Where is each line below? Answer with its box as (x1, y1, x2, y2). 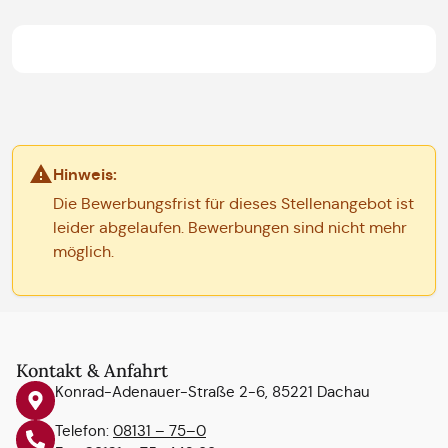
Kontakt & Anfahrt (16, 358, 168, 382)
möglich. (53, 241, 114, 261)
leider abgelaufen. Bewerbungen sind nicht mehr (53, 217, 407, 237)
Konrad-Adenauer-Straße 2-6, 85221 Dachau (55, 381, 370, 401)
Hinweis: (53, 163, 117, 185)
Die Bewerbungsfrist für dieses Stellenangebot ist (53, 193, 414, 213)
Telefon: (55, 420, 113, 440)
